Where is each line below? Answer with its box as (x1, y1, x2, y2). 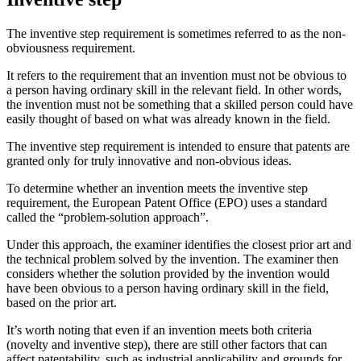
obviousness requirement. (6, 41, 135, 56)
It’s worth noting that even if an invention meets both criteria (6, 323, 312, 338)
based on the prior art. (6, 296, 117, 310)
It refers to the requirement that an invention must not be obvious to (6, 68, 346, 83)
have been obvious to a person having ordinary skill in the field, (6, 281, 329, 296)
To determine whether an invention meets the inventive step (6, 181, 308, 196)
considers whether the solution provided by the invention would (6, 267, 330, 281)
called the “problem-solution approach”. (6, 210, 209, 225)
